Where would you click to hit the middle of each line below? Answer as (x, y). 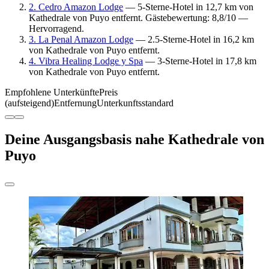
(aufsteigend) (29, 103)
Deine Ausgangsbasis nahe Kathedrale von (134, 139)
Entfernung (75, 103)
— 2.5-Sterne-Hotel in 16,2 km (194, 39)
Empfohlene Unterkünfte (52, 92)
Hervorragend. (56, 28)
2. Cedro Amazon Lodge (76, 7)
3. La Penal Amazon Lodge (81, 39)
